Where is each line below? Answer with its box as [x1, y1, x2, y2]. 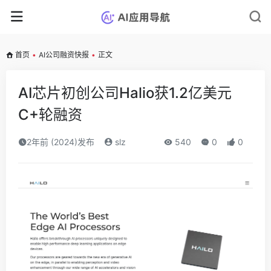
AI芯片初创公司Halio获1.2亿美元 [18, 84, 232, 102]
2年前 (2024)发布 [27, 137, 94, 147]
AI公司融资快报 [39, 50, 89, 59]
